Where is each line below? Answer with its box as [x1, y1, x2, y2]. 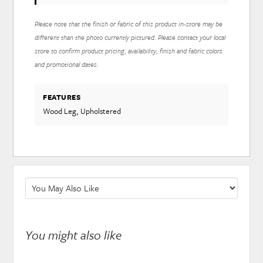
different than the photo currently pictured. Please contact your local [35, 32, 226, 43]
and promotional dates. [35, 59, 99, 70]
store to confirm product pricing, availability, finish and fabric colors [35, 46, 223, 56]
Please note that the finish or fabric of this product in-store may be [35, 19, 223, 29]
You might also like [25, 225, 122, 244]
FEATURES [43, 92, 81, 103]
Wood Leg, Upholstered [43, 104, 122, 117]
